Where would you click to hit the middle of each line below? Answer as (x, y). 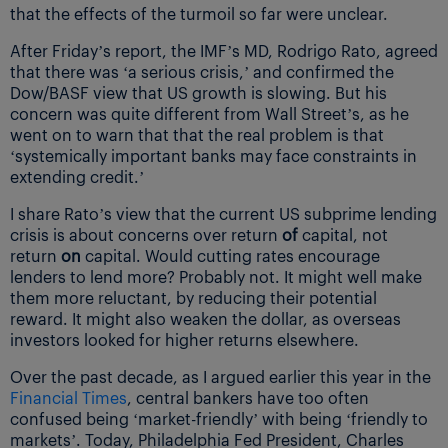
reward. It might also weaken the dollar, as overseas (205, 318)
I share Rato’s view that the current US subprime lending (223, 213)
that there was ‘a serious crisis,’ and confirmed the (202, 71)
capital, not (345, 234)
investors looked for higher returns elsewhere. (184, 339)
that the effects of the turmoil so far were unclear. (199, 13)
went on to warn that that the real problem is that (197, 134)
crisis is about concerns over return (146, 234)
